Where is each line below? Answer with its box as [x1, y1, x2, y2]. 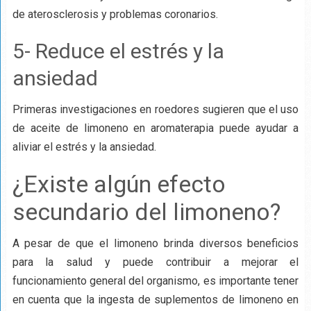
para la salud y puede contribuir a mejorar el [12, 255, 299, 269]
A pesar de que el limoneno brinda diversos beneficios [12, 237, 299, 251]
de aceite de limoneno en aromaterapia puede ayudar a [12, 121, 299, 135]
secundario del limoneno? [12, 198, 280, 226]
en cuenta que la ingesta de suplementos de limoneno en [12, 293, 299, 307]
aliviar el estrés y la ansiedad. [12, 140, 156, 154]
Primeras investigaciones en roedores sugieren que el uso [12, 103, 299, 117]
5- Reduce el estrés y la [12, 39, 224, 64]
